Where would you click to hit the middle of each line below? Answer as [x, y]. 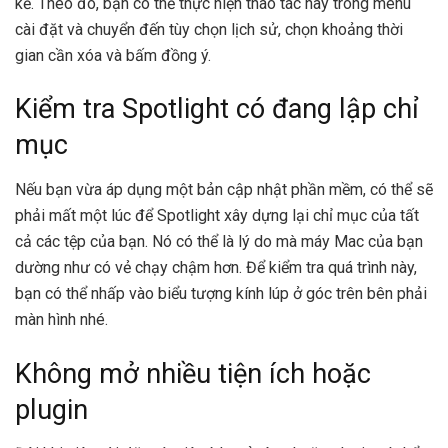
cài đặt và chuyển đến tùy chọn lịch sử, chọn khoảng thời [209, 29]
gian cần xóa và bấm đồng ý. [115, 55]
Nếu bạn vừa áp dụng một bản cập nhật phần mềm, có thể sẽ [224, 189]
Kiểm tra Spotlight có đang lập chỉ [217, 109]
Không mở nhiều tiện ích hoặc [193, 373]
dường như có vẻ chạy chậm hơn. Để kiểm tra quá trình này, [216, 267]
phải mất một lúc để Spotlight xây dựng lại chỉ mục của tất [217, 215]
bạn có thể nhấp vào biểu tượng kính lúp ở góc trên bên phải [221, 293]
